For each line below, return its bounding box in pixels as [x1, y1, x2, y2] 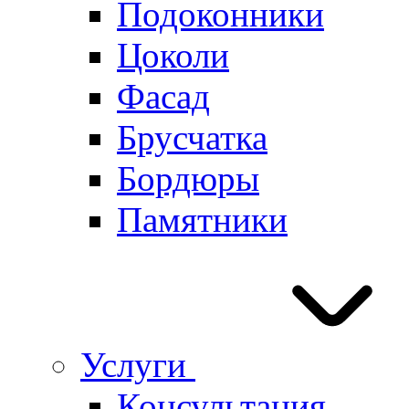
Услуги [80, 345, 195, 384]
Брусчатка [117, 118, 267, 157]
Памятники [117, 200, 288, 239]
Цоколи [117, 36, 229, 75]
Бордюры [117, 159, 259, 198]
